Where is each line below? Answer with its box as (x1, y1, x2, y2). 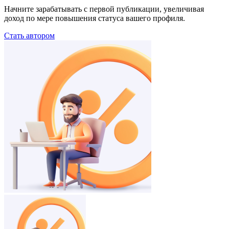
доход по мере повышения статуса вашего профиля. (4, 13, 185, 22)
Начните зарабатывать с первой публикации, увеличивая (4, 4, 204, 13)
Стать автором (4, 31, 55, 40)
